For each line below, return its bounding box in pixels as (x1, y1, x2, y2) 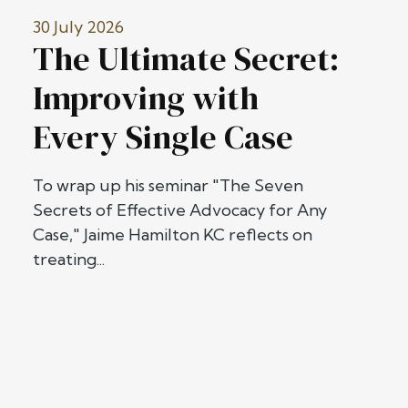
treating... (33, 249, 105, 270)
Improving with (33, 76, 259, 121)
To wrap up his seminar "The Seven (33, 175, 303, 197)
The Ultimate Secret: (33, 36, 339, 82)
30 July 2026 (33, 16, 124, 38)
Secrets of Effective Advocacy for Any (33, 199, 327, 221)
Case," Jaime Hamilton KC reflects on (33, 224, 312, 246)
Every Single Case (33, 115, 293, 160)
